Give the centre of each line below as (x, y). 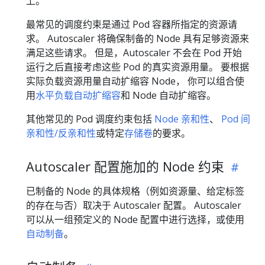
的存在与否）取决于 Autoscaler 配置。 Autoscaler (134, 206)
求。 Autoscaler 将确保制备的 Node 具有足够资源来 (138, 39)
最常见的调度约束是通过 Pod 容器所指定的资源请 (132, 25)
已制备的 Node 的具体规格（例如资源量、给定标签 (135, 191)
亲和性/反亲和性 (61, 133)
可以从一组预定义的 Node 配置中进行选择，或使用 (135, 220)
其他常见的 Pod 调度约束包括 (90, 119)
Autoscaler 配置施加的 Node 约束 (127, 167)
